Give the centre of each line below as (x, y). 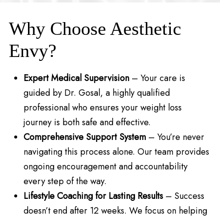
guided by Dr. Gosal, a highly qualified (96, 93)
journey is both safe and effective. (87, 123)
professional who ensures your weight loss (102, 108)
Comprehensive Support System (84, 137)
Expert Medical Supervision (76, 78)
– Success (183, 196)
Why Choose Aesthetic (95, 29)
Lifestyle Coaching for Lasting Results (93, 196)
